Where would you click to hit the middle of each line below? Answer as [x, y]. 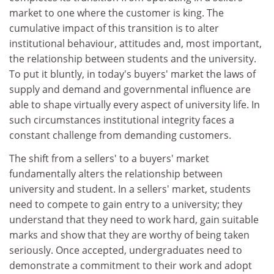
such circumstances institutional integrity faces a [122, 120]
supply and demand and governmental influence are [130, 89]
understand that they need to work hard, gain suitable [134, 219]
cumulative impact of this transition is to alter [114, 28]
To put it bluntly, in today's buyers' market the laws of [132, 74]
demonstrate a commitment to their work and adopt [131, 265]
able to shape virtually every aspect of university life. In [135, 105]
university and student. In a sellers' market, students [130, 189]
